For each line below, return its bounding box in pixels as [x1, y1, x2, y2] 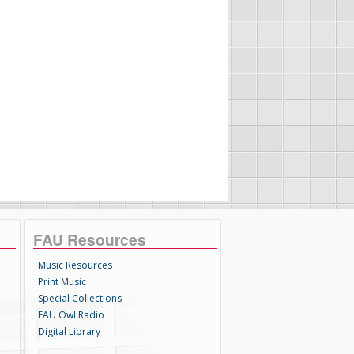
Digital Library [38, 325, 101, 338]
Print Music [38, 275, 87, 288]
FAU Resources [33, 228, 147, 250]
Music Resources [38, 258, 113, 272]
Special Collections [38, 292, 122, 305]
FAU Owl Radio [38, 308, 105, 322]
